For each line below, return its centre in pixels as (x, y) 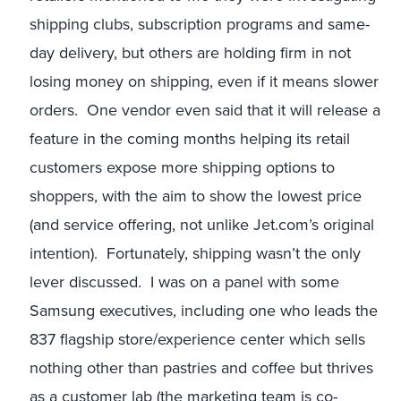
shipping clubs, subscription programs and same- (200, 24)
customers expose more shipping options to (182, 167)
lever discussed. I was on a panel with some (184, 282)
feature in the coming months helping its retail (190, 139)
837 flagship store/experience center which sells (197, 339)
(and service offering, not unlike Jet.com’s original (202, 225)
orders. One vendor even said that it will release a (205, 110)
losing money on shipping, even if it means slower (204, 81)
